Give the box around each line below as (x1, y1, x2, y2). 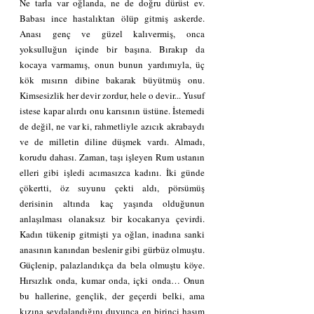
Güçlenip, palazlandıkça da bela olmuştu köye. (20, 258, 205, 271)
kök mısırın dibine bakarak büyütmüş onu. (20, 73, 205, 86)
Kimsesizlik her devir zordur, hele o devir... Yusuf (20, 88, 205, 102)
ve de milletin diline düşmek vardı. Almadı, (20, 135, 205, 148)
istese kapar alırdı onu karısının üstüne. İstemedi (20, 104, 205, 117)
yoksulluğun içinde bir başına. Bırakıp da (20, 42, 205, 55)
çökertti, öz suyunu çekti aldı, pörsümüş (20, 181, 205, 194)
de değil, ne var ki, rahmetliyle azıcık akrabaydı (20, 119, 205, 132)
